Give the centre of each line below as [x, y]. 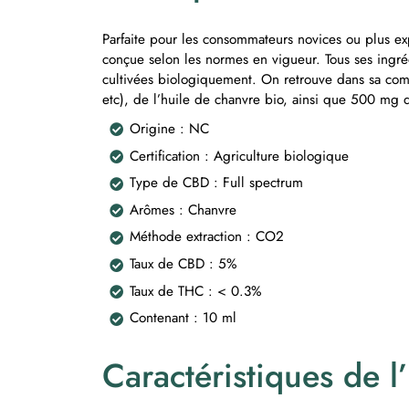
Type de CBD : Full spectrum [217, 183]
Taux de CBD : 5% [184, 264]
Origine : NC [170, 128]
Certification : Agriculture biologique [240, 156]
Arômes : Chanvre [184, 210]
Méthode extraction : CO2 [207, 237]
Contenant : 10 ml [184, 318]
